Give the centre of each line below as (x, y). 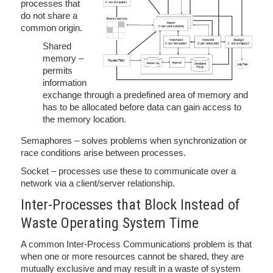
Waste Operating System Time (110, 223)
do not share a (49, 16)
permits (58, 70)
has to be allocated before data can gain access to (142, 107)
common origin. (51, 28)
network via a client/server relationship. (98, 183)
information (65, 83)
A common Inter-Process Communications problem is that (136, 244)
